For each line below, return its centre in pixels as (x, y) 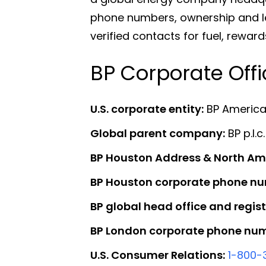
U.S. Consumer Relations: (158, 255)
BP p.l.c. (245, 133)
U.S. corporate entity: (147, 109)
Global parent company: (158, 133)
